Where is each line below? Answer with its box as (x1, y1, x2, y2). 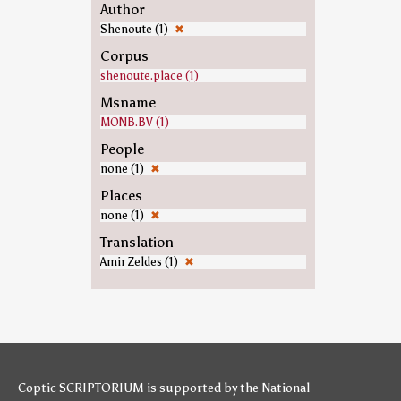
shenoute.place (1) (99, 69, 199, 82)
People (99, 141, 144, 158)
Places (99, 187, 142, 204)
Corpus (99, 47, 149, 64)
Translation (99, 234, 174, 251)
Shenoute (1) (99, 22, 171, 36)
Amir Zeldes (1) (99, 255, 181, 269)
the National (240, 380, 310, 396)
